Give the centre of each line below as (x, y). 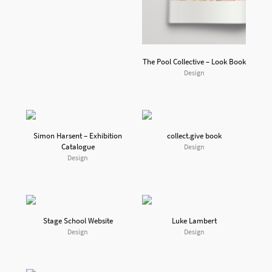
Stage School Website (78, 220)
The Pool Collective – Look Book (194, 61)
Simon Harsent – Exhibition (78, 135)
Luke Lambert (194, 220)
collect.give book (194, 135)
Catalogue (78, 146)
